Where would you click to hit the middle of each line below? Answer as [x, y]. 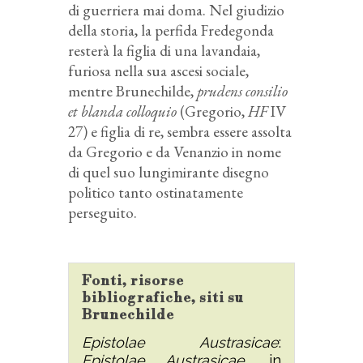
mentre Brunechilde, [132, 91]
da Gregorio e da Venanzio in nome [175, 152]
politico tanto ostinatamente [156, 192]
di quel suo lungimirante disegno [169, 172]
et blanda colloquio [122, 111]
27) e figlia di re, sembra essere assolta [180, 131]
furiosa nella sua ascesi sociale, [158, 70]
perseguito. [102, 212]
